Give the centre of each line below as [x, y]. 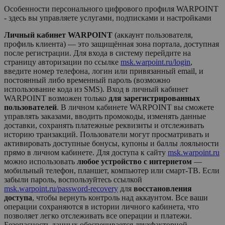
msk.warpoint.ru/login [155, 62]
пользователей [30, 107]
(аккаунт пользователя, [153, 35]
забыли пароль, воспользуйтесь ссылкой [73, 180]
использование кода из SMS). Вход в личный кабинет [96, 89]
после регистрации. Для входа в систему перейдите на [97, 53]
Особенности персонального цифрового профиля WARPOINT [111, 9]
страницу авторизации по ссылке [62, 62]
